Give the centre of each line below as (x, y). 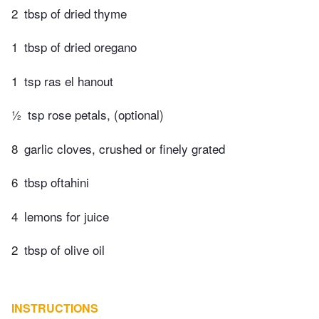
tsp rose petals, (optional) (96, 115)
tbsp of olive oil (64, 250)
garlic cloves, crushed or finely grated (125, 148)
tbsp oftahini (57, 182)
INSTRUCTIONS (55, 308)
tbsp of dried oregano (80, 47)
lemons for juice (67, 216)
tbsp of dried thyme (75, 13)
